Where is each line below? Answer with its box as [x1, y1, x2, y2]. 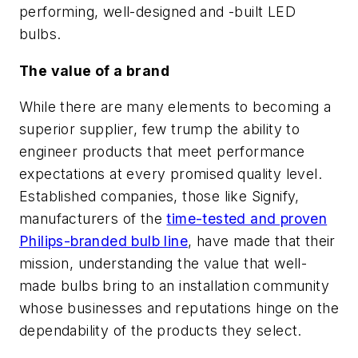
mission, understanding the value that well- [19, 255, 308, 272]
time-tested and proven [166, 210, 328, 228]
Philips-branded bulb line [19, 233, 188, 250]
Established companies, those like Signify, [19, 188, 300, 205]
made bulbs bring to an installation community [19, 277, 329, 295]
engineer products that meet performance [19, 143, 305, 161]
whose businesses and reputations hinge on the [19, 300, 339, 317]
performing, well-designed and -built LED [19, 2, 296, 20]
